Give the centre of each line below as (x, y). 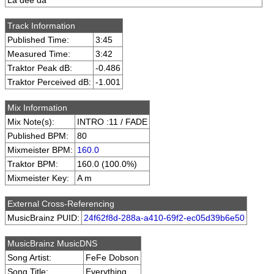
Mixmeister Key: (38, 178)
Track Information (41, 26)
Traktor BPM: (33, 164)
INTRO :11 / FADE (112, 122)
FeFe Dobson (112, 257)
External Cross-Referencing (61, 204)
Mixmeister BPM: (40, 150)
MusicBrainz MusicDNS (52, 243)
